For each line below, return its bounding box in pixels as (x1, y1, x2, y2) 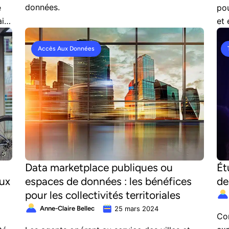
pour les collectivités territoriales (25, 189, 180, 201)
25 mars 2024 (114, 204, 158, 213)
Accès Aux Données (37, 45, 95, 52)
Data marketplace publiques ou (25, 161, 173, 174)
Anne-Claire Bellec (40, 204, 95, 212)
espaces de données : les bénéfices (25, 175, 192, 188)
